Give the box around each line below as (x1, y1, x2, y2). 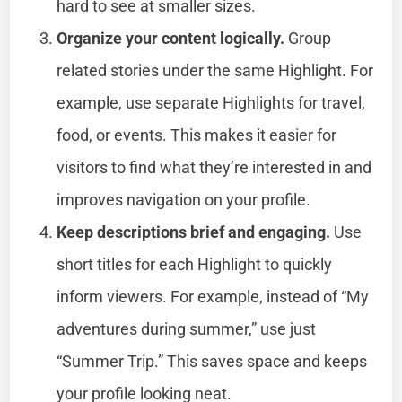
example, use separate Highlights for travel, (57, 92, 366, 112)
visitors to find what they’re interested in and (57, 157, 372, 177)
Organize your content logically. (57, 28, 285, 48)
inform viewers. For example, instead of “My (57, 286, 370, 306)
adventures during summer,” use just (57, 319, 317, 338)
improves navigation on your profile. (57, 189, 311, 209)
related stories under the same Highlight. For (57, 60, 374, 80)
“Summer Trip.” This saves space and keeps (57, 351, 368, 371)
